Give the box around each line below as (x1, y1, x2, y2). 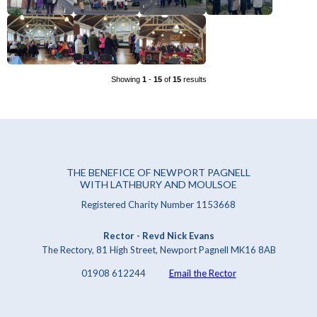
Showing (110, 75, 142, 84)
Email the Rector (168, 267, 236, 279)
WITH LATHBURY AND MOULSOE (80, 178, 237, 190)
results (180, 75, 207, 84)
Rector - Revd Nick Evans (103, 229, 214, 241)
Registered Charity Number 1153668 (81, 199, 236, 211)
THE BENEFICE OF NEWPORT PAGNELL (67, 166, 250, 178)
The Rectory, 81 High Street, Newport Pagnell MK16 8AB (41, 243, 276, 255)
